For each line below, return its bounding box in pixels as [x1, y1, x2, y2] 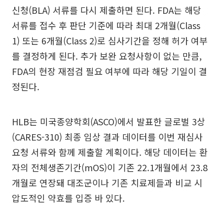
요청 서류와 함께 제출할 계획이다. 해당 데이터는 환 [12, 145, 208, 158]
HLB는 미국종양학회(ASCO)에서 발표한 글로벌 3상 [12, 114, 205, 128]
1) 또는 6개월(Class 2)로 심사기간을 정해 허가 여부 [12, 34, 208, 47]
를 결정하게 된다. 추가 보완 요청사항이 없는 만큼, [12, 49, 202, 62]
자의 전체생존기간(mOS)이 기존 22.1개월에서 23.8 [12, 160, 208, 174]
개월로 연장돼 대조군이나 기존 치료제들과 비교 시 [12, 176, 203, 189]
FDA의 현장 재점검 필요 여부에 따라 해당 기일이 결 [12, 64, 207, 77]
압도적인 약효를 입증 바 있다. [12, 191, 125, 204]
